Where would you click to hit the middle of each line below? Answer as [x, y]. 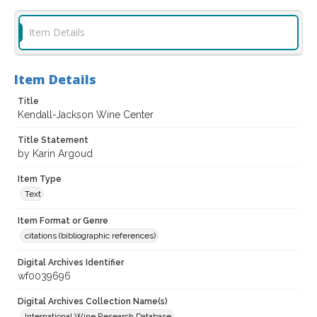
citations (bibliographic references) [90, 236]
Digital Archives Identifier [71, 263]
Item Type [40, 179]
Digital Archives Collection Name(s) [93, 302]
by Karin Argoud [55, 154]
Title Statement [53, 140]
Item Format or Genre [63, 221]
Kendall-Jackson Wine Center [86, 115]
